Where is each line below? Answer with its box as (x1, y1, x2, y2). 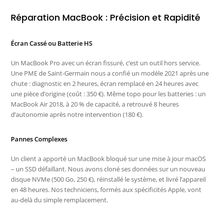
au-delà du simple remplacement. (11, 195, 109, 205)
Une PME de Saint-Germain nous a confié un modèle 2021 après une (11, 69, 209, 78)
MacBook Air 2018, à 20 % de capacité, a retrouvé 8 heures (11, 100, 179, 109)
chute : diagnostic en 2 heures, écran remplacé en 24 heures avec (11, 79, 199, 88)
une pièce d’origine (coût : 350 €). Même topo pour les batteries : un (11, 89, 206, 99)
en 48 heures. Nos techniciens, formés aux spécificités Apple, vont (11, 185, 202, 194)
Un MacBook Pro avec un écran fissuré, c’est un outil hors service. (11, 58, 201, 68)
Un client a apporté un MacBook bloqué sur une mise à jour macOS (11, 154, 206, 164)
